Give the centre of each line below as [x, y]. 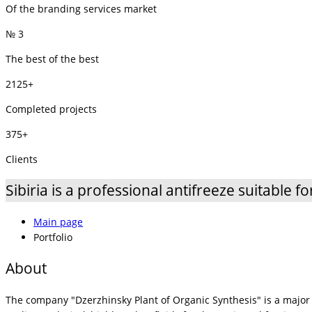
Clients [22, 159]
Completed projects [51, 109]
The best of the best [52, 58]
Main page [58, 221]
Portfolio [53, 237]
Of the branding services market [81, 8]
